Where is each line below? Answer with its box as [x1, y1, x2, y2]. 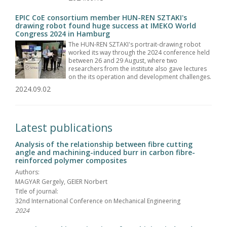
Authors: [15, 167, 40, 176]
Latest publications [15, 120, 112, 135]
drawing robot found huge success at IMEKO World [15, 20, 196, 30]
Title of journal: [15, 186, 58, 196]
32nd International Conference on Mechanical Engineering [15, 196, 180, 205]
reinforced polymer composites [15, 155, 127, 165]
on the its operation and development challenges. [68, 72, 211, 81]
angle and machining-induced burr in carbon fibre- [15, 147, 195, 157]
